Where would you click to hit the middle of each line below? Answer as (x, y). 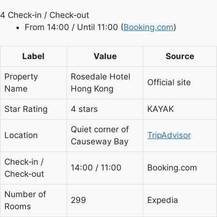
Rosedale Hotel (101, 76)
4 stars (84, 109)
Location (21, 135)
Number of (25, 194)
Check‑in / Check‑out (48, 15)
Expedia (163, 200)
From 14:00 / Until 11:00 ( (74, 27)
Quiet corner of (100, 129)
